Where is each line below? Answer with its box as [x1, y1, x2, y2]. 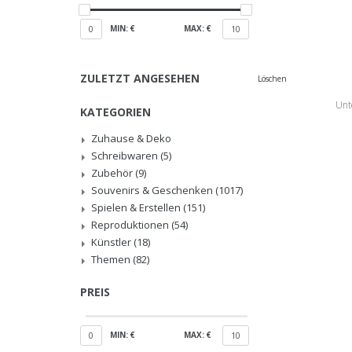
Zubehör [91, 166, 135, 180]
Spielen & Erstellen [91, 200, 183, 214]
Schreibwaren [91, 148, 160, 163]
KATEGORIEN [80, 104, 151, 119]
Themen [91, 252, 133, 266]
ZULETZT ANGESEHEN [80, 71, 200, 86]
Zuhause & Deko [91, 131, 171, 145]
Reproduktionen [91, 218, 171, 232]
